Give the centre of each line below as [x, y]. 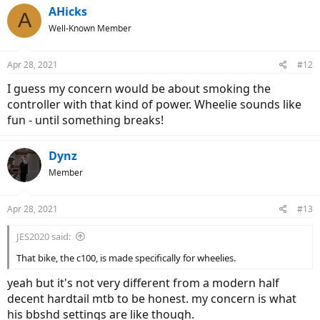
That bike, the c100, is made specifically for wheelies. [126, 257]
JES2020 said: [44, 236]
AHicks [68, 11]
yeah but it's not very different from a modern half [143, 282]
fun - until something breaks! [85, 120]
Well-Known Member [90, 28]
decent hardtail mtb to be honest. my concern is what [152, 298]
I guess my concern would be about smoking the [139, 88]
